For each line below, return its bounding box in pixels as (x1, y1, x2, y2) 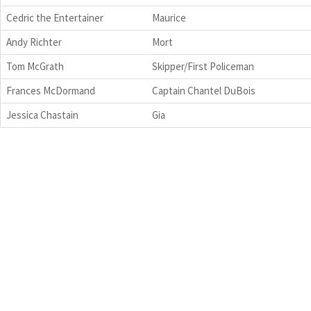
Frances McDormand (6, 83, 95, 97)
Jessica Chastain (6, 108, 78, 121)
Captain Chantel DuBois (152, 83, 255, 97)
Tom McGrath (6, 59, 64, 73)
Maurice (152, 10, 186, 24)
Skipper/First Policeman (152, 59, 254, 73)
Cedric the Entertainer (6, 10, 103, 24)
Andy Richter (6, 35, 62, 49)
